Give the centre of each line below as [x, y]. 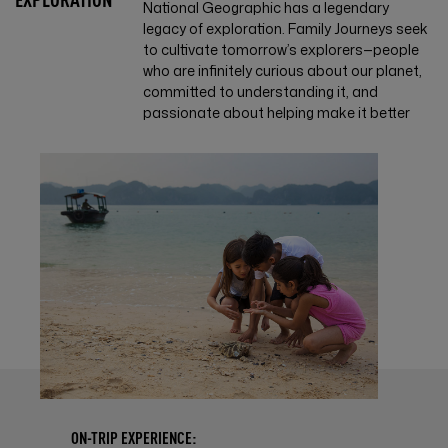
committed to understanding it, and [261, 91]
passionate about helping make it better [277, 112]
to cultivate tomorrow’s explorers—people [281, 49]
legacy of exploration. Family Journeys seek [286, 28]
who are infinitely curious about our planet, [283, 70]
